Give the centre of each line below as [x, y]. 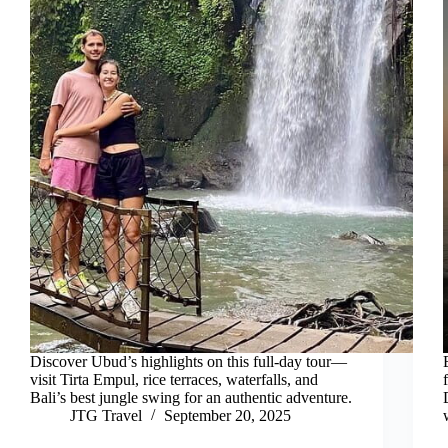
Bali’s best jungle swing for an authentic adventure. [191, 398]
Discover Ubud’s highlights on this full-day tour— [188, 362]
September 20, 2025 [227, 416]
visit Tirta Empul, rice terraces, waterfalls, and [174, 380]
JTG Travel [106, 416]
